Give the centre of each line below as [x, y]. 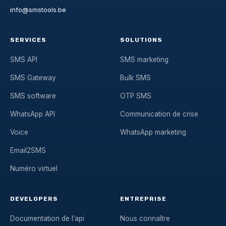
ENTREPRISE [143, 199]
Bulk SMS [135, 78]
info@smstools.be [38, 9]
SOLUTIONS [141, 40]
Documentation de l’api [47, 219]
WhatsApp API [33, 114]
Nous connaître [145, 219]
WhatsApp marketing [153, 132]
